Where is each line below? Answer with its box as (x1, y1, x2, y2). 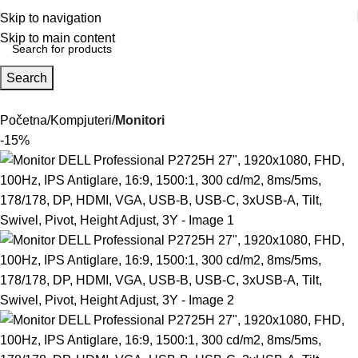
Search (6, 71, 47, 85)
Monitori (115, 113, 165, 127)
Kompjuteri (50, 113, 112, 127)
